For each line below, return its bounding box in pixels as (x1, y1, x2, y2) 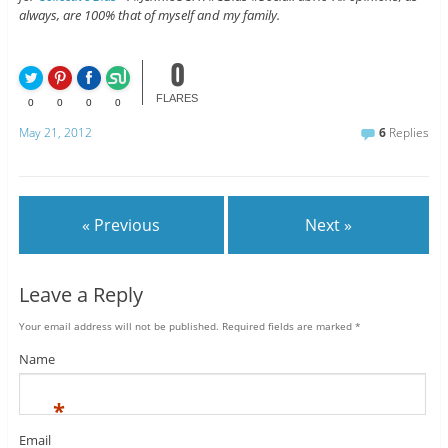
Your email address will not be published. (18, 318, 219, 333)
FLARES (156, 91, 199, 104)
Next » (305, 214, 353, 237)
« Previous (82, 214, 161, 237)
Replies (386, 123, 430, 141)
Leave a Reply (18, 280, 143, 308)
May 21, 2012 (18, 123, 92, 141)
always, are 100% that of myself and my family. (18, 5, 280, 24)
